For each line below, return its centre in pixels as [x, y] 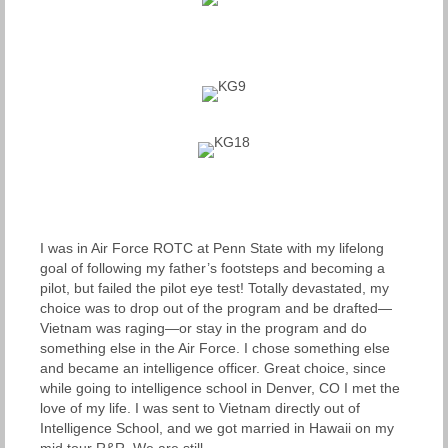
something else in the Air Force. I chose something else [215, 347]
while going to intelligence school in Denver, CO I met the [220, 387]
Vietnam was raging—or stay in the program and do [203, 327]
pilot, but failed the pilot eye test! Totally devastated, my [214, 287]
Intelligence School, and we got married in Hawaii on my [217, 427]
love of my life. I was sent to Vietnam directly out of [200, 407]
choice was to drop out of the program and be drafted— [216, 307]
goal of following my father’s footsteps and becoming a [212, 267]
